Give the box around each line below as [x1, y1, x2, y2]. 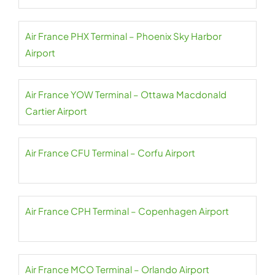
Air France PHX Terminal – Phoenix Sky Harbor [25, 30, 222, 42]
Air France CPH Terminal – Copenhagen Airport [25, 205, 229, 217]
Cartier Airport [25, 105, 87, 117]
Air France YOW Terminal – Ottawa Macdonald [25, 88, 227, 101]
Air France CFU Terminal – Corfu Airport [25, 147, 195, 159]
